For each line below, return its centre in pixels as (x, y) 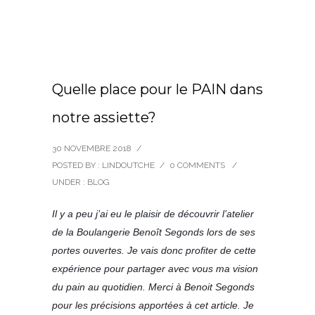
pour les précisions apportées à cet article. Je (153, 306)
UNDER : (70, 182)
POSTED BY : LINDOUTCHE (103, 166)
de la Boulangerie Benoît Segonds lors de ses (154, 232)
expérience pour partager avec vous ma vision (155, 269)
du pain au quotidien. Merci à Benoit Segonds (153, 287)
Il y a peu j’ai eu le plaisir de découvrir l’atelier (153, 214)
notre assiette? (104, 118)
